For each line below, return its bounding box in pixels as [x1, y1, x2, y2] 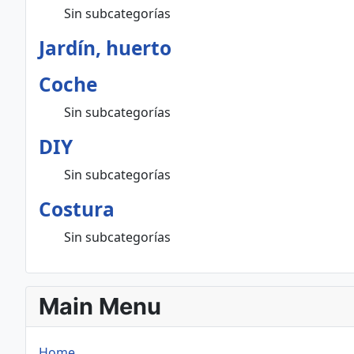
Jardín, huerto [39, 35, 171, 61]
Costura [39, 196, 115, 222]
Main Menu [39, 292, 161, 320]
